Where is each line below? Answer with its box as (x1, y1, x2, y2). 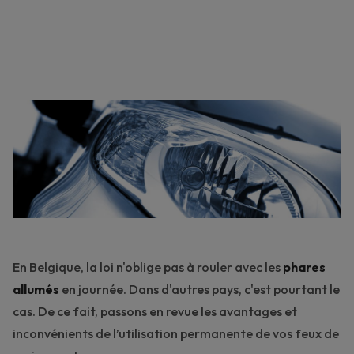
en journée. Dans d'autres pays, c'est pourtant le (59, 281, 340, 298)
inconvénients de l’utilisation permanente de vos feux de (13, 326, 339, 342)
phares (283, 259, 326, 276)
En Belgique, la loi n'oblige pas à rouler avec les (13, 259, 283, 276)
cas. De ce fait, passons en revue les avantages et (13, 303, 297, 320)
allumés (13, 281, 59, 298)
